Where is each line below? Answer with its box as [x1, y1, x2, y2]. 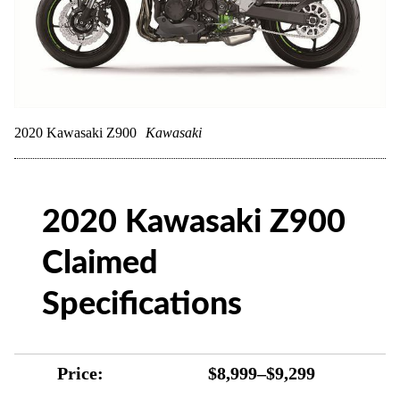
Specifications [42, 288, 243, 321]
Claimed [42, 247, 159, 279]
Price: [57, 363, 104, 383]
